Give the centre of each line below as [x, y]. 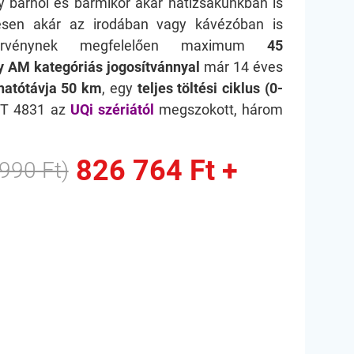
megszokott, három [218, 109]
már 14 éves [242, 67]
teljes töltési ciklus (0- [210, 88]
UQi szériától [112, 109]
